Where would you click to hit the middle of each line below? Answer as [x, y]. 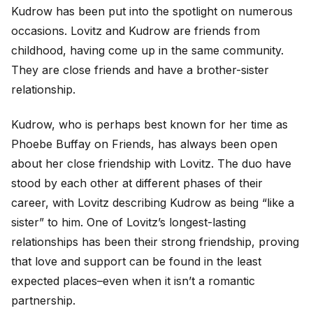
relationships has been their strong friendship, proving [155, 242]
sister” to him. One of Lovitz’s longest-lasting [129, 223]
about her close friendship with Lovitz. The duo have [151, 164]
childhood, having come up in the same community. [147, 50]
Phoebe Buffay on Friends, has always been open [144, 144]
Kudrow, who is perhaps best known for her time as [150, 125]
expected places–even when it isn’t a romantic [133, 281]
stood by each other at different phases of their [137, 183]
